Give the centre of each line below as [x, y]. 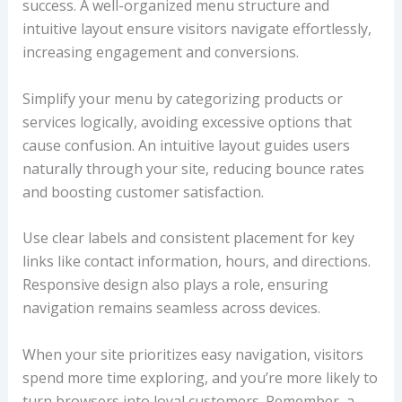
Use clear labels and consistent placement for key [188, 238]
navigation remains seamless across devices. [171, 308]
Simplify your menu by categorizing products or [182, 98]
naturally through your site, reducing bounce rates [193, 168]
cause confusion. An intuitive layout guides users [186, 145]
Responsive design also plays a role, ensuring [175, 285]
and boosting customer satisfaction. [143, 192]
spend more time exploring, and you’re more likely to [200, 377]
